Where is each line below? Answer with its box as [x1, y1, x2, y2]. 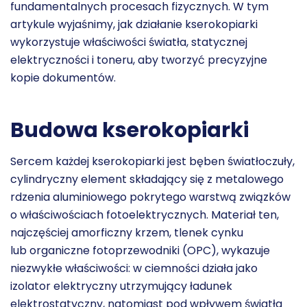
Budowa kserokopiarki [10, 116, 249, 145]
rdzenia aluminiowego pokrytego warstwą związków [10, 189, 291, 205]
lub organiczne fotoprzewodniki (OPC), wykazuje [10, 243, 270, 258]
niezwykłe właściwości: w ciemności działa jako [10, 260, 258, 276]
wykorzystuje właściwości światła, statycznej [10, 34, 247, 50]
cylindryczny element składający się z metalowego [10, 171, 284, 187]
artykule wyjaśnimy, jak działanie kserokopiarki [10, 16, 258, 32]
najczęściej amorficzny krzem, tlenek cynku [10, 225, 243, 241]
